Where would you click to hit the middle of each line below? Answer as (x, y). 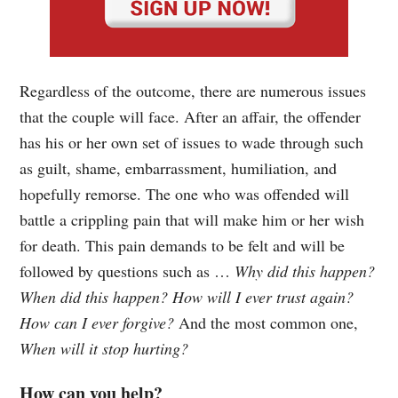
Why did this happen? (305, 271)
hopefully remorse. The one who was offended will (185, 194)
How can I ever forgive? (97, 323)
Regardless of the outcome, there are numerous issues (193, 91)
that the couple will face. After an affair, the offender (191, 117)
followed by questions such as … (127, 271)
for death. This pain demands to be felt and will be (183, 246)
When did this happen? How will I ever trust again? (187, 297)
